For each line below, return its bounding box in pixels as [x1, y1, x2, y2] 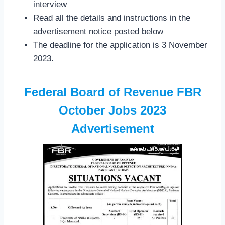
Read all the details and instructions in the [33, 13, 190, 23]
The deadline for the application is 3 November [33, 40, 207, 50]
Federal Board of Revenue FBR [24, 85, 201, 99]
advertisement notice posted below [33, 26, 163, 36]
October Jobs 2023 [59, 103, 166, 117]
